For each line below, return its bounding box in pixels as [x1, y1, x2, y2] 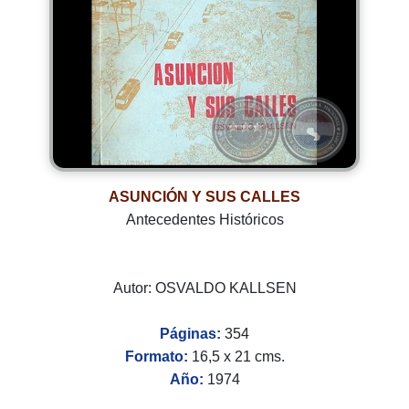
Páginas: [160, 326, 225, 342]
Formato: [124, 349, 192, 365]
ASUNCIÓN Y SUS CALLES [109, 189, 300, 205]
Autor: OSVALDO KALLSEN [112, 280, 297, 297]
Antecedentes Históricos [125, 212, 284, 228]
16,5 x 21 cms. [191, 349, 285, 365]
